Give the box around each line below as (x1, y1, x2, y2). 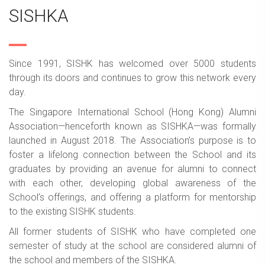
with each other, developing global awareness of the (9, 177, 256, 189)
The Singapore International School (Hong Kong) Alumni (9, 106, 256, 118)
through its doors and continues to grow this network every (9, 72, 256, 84)
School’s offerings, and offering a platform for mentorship (9, 192, 256, 203)
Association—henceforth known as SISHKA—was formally (9, 121, 256, 132)
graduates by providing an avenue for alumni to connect (9, 163, 256, 175)
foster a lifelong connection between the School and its (9, 149, 256, 161)
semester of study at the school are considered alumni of (9, 240, 256, 252)
